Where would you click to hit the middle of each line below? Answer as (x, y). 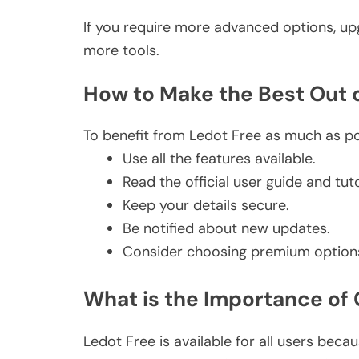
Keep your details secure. (206, 206)
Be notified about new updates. (226, 229)
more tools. (121, 51)
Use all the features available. (219, 159)
